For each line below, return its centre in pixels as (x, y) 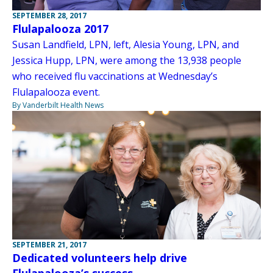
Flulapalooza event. (56, 92)
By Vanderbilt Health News (58, 105)
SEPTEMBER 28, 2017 (49, 16)
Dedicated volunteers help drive (100, 258)
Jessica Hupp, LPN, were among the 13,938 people (127, 61)
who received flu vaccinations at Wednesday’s (115, 76)
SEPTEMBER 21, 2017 (49, 245)
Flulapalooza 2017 (60, 29)
